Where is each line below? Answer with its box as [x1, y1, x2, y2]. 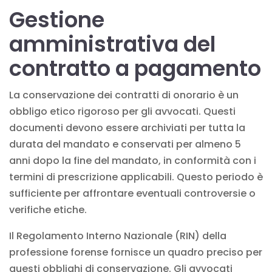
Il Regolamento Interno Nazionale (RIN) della [9, 228, 226, 243]
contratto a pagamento [9, 53, 261, 83]
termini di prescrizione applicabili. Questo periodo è [9, 169, 263, 184]
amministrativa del [9, 29, 216, 59]
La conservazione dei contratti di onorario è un [9, 87, 239, 102]
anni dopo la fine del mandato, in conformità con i [9, 153, 256, 168]
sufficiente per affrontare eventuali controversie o [9, 186, 256, 200]
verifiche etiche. [9, 202, 87, 217]
